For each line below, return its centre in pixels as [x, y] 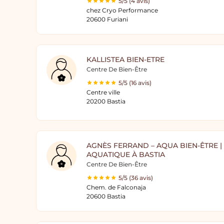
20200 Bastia [106, 101]
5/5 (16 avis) [135, 83]
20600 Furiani [107, 19]
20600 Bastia [106, 196]
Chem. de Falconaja [116, 187]
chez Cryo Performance [122, 10]
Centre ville [103, 92]
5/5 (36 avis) [136, 178]
